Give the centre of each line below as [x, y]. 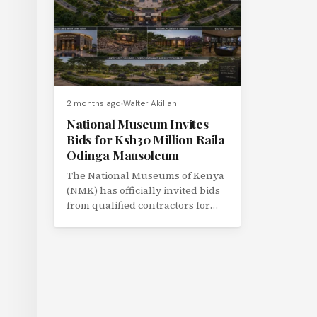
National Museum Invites [138, 123]
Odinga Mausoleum [123, 155]
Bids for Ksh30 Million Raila [146, 139]
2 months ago [94, 104]
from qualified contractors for [138, 205]
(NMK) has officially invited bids [143, 190]
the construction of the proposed [146, 220]
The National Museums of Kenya [145, 175]
